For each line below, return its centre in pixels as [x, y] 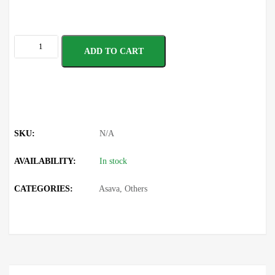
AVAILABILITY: [45, 161]
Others [136, 188]
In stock [114, 161]
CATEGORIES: [44, 188]
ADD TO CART [114, 51]
